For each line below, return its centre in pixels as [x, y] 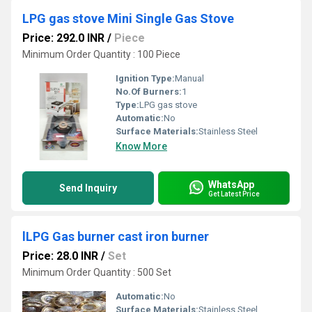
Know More [141, 146]
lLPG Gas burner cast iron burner [116, 236]
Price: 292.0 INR [63, 38]
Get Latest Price [234, 194]
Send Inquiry [88, 188]
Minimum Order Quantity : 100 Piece [101, 54]
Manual [189, 78]
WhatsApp [231, 184]
